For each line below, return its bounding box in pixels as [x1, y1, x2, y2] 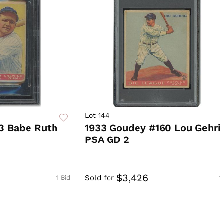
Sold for [84, 173, 114, 183]
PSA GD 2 [84, 134, 129, 146]
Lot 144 [84, 111, 110, 120]
